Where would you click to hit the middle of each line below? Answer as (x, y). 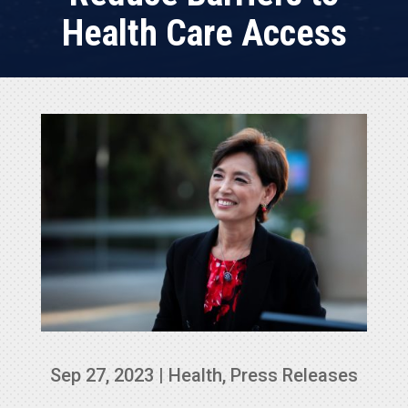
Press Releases (294, 375)
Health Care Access (204, 33)
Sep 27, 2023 (102, 375)
